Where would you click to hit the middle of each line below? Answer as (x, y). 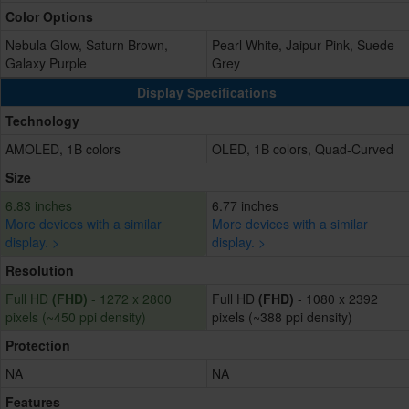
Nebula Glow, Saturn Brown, (87, 45)
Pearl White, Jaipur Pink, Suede (303, 45)
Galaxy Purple (46, 63)
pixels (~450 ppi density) (76, 317)
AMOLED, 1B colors (63, 149)
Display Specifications (207, 93)
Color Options (49, 17)
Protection (38, 346)
